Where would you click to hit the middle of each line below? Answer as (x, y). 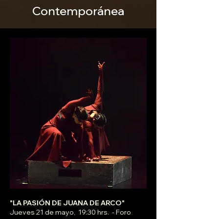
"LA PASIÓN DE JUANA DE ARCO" (67, 203)
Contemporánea (78, 11)
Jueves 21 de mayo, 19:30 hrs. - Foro (70, 212)
